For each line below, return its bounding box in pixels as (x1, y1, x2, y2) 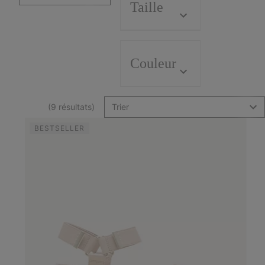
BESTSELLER (34, 124, 85, 132)
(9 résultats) (47, 102, 95, 112)
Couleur (130, 56, 176, 71)
